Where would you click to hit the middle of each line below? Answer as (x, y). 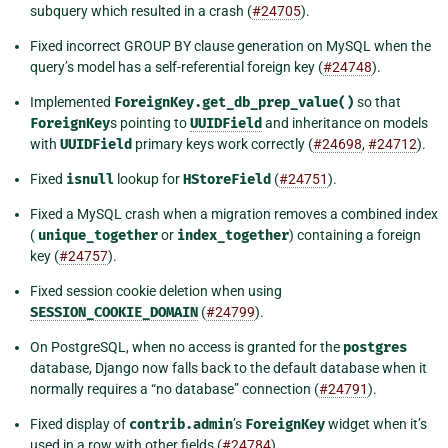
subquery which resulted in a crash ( (141, 11)
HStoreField (227, 180)
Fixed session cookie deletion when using (156, 291)
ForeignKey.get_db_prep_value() (234, 103)
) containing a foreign (355, 235)
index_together (233, 236)
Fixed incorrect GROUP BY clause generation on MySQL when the (230, 46)
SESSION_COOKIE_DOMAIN (114, 313)
